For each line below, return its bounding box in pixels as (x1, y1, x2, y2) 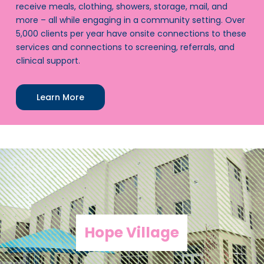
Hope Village (84, 222, 180, 243)
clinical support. (15, 54, 80, 67)
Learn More (36, 91, 84, 103)
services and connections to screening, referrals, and (15, 41, 235, 53)
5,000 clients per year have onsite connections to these (15, 27, 246, 39)
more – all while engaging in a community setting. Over (15, 14, 245, 26)
